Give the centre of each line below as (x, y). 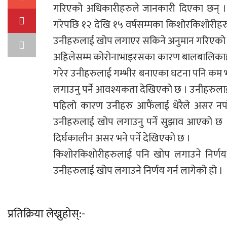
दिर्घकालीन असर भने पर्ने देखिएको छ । (122, 139)
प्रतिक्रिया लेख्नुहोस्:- (46, 214)
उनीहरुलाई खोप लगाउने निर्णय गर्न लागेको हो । (138, 171)
